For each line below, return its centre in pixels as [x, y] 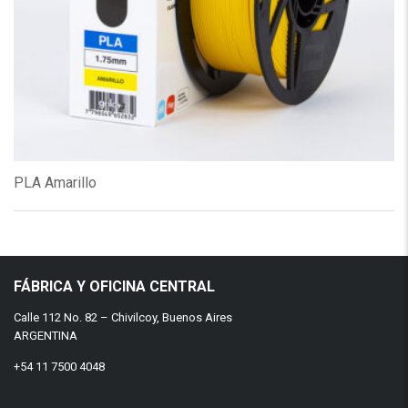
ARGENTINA [46, 336]
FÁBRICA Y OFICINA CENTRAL [114, 286]
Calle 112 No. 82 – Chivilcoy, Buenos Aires [123, 317]
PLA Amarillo [55, 182]
